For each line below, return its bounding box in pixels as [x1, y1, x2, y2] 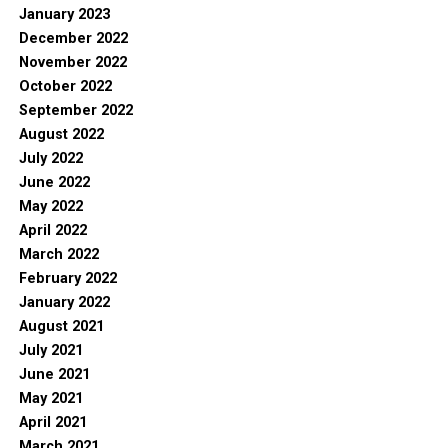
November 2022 [18, 53, 127, 71]
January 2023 [18, 5, 110, 23]
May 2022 [18, 197, 83, 215]
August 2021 [18, 317, 104, 335]
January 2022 [18, 293, 110, 311]
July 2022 [18, 149, 83, 167]
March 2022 [18, 245, 99, 263]
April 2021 [18, 413, 87, 431]
